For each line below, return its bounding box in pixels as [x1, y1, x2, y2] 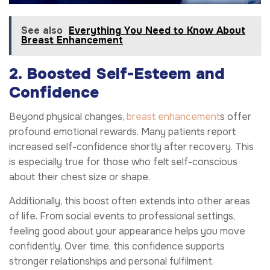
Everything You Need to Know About [69, 24, 245, 37]
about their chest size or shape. [9, 171, 150, 184]
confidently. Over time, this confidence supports [9, 240, 225, 253]
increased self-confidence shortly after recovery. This [9, 140, 254, 154]
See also [21, 24, 63, 37]
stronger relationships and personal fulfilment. [9, 255, 214, 268]
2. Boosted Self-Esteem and [9, 64, 225, 84]
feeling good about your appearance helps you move [9, 225, 245, 238]
